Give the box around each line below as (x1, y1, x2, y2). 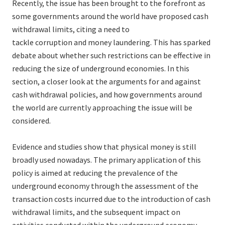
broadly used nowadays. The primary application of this (12, 155, 201, 165)
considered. (12, 116, 51, 126)
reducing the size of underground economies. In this (12, 63, 189, 74)
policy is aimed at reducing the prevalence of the (12, 168, 178, 178)
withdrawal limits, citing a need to (12, 24, 130, 35)
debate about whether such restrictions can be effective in (12, 50, 210, 61)
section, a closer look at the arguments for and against (12, 76, 201, 87)
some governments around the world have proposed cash (12, 11, 208, 22)
